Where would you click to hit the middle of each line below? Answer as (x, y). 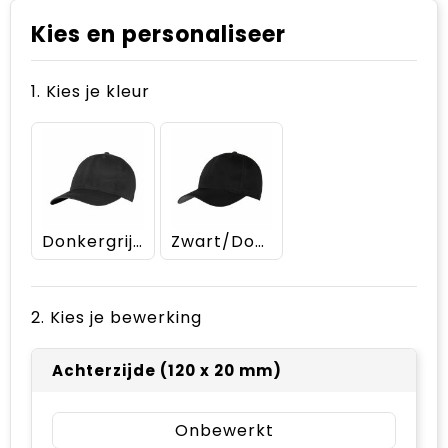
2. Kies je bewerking (116, 317)
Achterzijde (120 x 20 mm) (167, 370)
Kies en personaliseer (158, 34)
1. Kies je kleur (90, 91)
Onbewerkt (224, 430)
